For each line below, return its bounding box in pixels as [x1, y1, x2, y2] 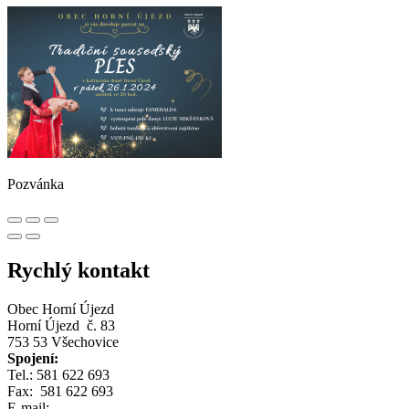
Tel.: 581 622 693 [7, 366, 110, 383]
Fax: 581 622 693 [7, 383, 113, 399]
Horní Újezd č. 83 [7, 317, 115, 333]
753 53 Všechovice [7, 333, 119, 350]
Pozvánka [7, 176, 64, 193]
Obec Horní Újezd [7, 300, 114, 317]
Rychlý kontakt [7, 258, 150, 282]
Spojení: [7, 350, 58, 366]
